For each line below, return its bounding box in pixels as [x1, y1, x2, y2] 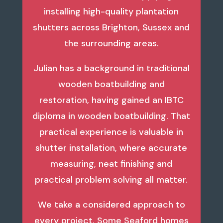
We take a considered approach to [37, 199, 185, 211]
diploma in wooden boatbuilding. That [32, 110, 191, 122]
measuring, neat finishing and [50, 158, 173, 170]
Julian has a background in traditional [33, 62, 190, 75]
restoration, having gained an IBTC [39, 94, 184, 107]
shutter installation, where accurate [35, 142, 188, 154]
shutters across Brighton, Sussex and [33, 21, 190, 34]
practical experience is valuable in [39, 126, 184, 138]
